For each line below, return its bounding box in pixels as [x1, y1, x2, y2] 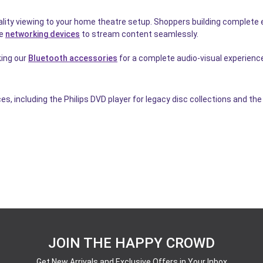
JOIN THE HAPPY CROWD [48, 235, 215, 252]
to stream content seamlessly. [80, 29, 198, 39]
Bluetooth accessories [28, 53, 117, 63]
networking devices [5, 29, 80, 39]
